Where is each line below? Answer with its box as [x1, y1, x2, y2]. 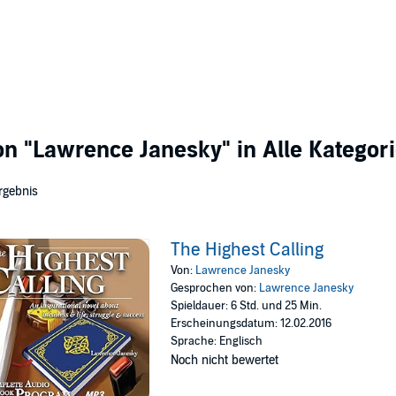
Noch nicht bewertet [171, 353, 279, 368]
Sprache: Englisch [171, 334, 263, 348]
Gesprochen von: [171, 281, 260, 295]
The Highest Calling [171, 240, 324, 261]
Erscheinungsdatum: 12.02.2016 [171, 316, 332, 331]
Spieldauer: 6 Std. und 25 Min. [171, 299, 323, 313]
